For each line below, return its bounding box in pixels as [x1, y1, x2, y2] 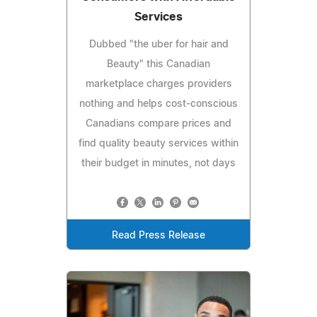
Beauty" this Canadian [107, 59, 210, 69]
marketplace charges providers [85, 79, 232, 89]
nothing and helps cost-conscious [79, 98, 238, 109]
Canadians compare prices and [86, 118, 231, 129]
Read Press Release [112, 230, 205, 241]
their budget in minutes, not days [81, 158, 236, 168]
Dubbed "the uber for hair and [88, 39, 229, 50]
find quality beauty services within [79, 138, 238, 149]
